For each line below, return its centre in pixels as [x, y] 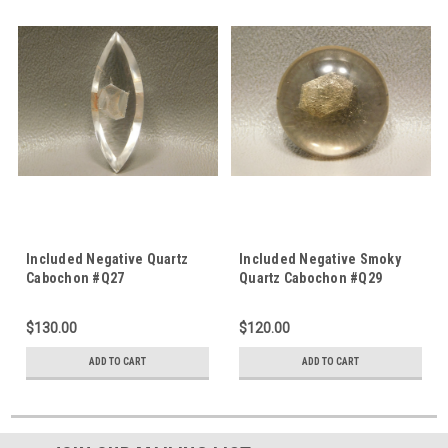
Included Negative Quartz [107, 258]
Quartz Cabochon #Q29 [310, 277]
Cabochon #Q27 [75, 277]
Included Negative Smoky [320, 258]
